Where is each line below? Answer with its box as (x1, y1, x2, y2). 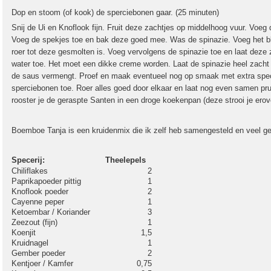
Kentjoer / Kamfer (11, 259, 73, 268)
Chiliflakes (11, 166, 48, 175)
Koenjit (11, 228, 36, 237)
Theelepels (105, 155, 146, 165)
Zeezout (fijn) (11, 218, 57, 227)
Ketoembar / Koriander (11, 207, 90, 217)
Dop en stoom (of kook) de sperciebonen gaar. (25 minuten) (11, 8, 219, 17)
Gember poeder (11, 249, 65, 258)
